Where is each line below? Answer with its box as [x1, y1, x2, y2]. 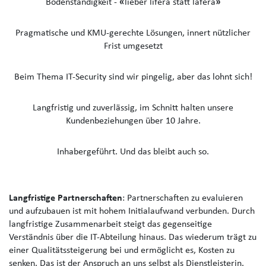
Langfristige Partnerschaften [9, 194, 122, 204]
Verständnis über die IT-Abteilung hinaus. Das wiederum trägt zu [9, 233, 256, 243]
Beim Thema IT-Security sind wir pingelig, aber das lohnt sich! [14, 72, 252, 83]
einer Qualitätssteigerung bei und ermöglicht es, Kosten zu [9, 246, 235, 256]
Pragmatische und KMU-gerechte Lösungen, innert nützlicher [15, 28, 251, 39]
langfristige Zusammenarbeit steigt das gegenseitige [9, 220, 212, 230]
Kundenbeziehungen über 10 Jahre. [65, 116, 201, 126]
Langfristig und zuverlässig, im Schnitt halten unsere [33, 103, 233, 113]
